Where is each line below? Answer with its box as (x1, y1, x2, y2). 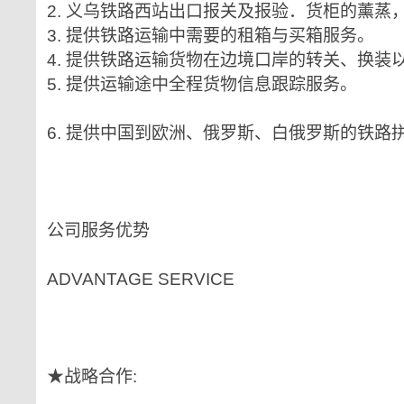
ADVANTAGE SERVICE (47, 270, 234, 289)
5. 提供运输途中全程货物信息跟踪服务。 (47, 75, 357, 94)
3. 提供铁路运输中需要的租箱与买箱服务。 (47, 26, 374, 45)
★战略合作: (47, 367, 137, 386)
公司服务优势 (47, 221, 150, 240)
